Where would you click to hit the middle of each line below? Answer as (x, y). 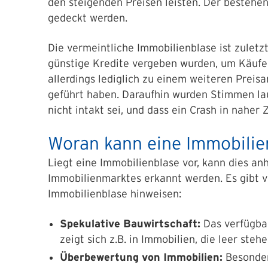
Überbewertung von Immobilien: (141, 257)
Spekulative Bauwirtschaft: (132, 224)
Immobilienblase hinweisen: (115, 194)
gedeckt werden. (89, 18)
